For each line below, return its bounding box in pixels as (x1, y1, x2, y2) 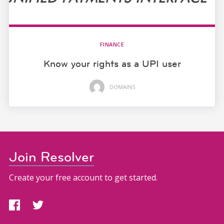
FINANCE (99, 40, 124, 48)
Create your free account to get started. (8, 172, 157, 183)
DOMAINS (109, 83, 135, 91)
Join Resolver (8, 148, 94, 166)
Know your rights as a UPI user (43, 57, 181, 69)
